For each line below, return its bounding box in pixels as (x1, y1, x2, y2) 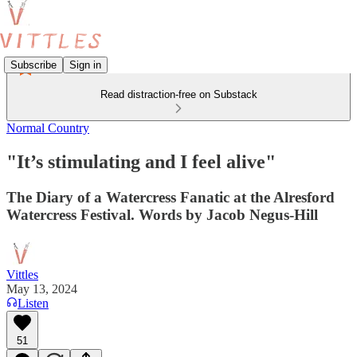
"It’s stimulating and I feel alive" (6, 151, 276, 172)
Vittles (6, 267, 38, 281)
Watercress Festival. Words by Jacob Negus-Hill (6, 206, 318, 223)
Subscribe (10, 58, 57, 71)
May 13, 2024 (6, 281, 77, 296)
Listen (18, 296, 49, 310)
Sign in (69, 58, 101, 71)
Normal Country (6, 121, 89, 135)
